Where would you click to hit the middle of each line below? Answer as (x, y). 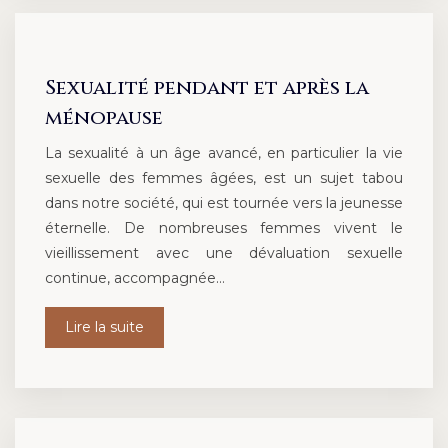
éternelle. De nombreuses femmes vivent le (224, 228)
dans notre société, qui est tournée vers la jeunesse (224, 203)
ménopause (104, 118)
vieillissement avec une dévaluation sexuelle (224, 253)
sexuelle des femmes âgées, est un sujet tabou (224, 178)
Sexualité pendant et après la (207, 88)
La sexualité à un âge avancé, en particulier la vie (224, 153)
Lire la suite (104, 327)
